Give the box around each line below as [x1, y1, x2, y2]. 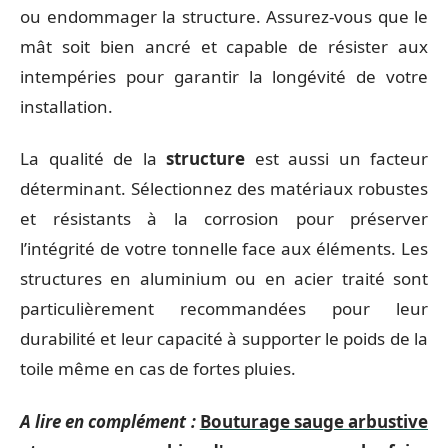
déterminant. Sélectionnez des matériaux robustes [20, 177, 428, 200]
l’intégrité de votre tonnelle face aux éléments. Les [20, 237, 428, 260]
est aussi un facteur [245, 147, 428, 170]
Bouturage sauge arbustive [199, 409, 429, 433]
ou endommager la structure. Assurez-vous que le [20, 4, 428, 28]
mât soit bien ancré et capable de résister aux [20, 34, 428, 58]
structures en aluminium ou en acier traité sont [20, 267, 428, 290]
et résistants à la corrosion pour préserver [20, 207, 428, 230]
